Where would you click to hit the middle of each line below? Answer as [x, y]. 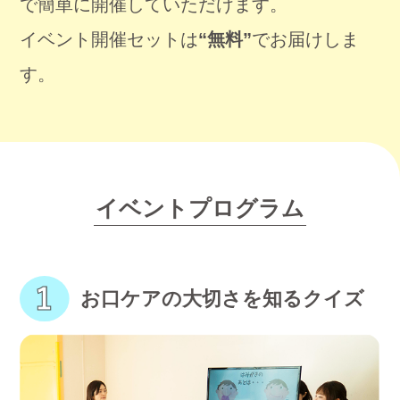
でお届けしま [306, 40]
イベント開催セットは [109, 40]
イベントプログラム [200, 208]
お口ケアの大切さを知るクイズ [222, 298]
